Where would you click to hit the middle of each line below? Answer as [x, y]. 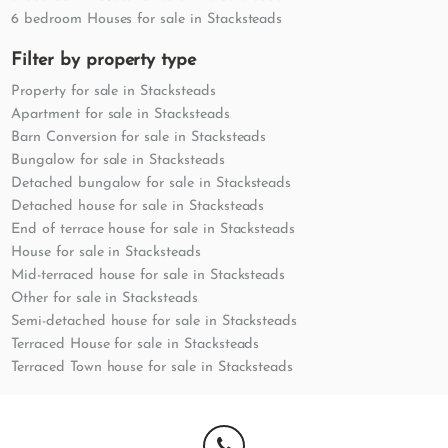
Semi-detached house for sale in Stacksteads [154, 321]
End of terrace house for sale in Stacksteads [153, 229]
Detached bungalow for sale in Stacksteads [151, 183]
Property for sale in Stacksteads [113, 91]
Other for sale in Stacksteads [104, 298]
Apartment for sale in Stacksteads [120, 114]
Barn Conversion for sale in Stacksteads [139, 137]
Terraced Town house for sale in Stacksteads [152, 367]
